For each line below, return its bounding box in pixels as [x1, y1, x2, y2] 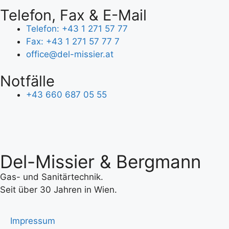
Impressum [10, 216, 55, 226]
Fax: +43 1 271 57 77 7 [26, 36, 120, 47]
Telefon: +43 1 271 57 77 [26, 23, 128, 34]
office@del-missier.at [26, 49, 113, 59]
